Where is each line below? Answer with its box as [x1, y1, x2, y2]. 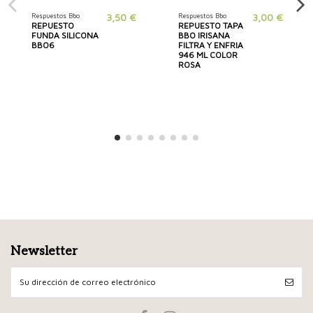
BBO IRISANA [177, 30, 230, 41]
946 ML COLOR [177, 50, 238, 61]
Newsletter [10, 243, 78, 259]
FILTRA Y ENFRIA [177, 40, 243, 51]
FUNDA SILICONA [31, 30, 99, 41]
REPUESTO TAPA [177, 20, 243, 31]
